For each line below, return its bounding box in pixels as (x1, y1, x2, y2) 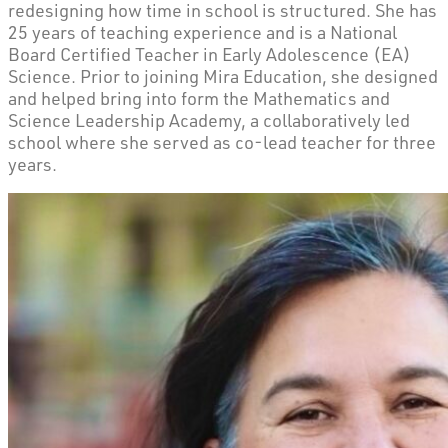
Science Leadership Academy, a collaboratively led (8, 108, 410, 131)
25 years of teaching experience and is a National (8, 20, 397, 43)
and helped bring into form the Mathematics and (8, 86, 390, 109)
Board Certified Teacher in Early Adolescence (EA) (8, 42, 411, 65)
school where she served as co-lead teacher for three (8, 130, 436, 153)
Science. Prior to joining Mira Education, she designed (8, 64, 438, 87)
